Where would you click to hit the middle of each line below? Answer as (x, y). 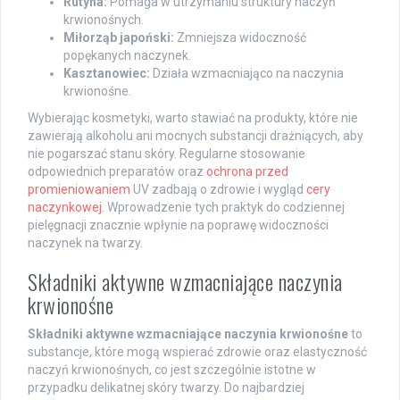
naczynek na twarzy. (85, 242)
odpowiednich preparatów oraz (117, 171)
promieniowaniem (79, 189)
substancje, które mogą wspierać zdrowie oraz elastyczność (197, 351)
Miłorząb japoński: (119, 37)
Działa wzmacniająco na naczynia (247, 73)
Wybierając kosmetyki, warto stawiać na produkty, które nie (193, 117)
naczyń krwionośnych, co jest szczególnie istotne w (172, 369)
